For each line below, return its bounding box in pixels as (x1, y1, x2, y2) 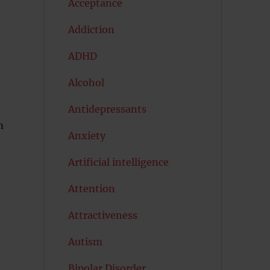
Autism (67, 236, 102, 248)
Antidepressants (67, 103, 146, 115)
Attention (67, 183, 115, 195)
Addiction (67, 24, 115, 36)
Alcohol (67, 77, 104, 89)
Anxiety (67, 130, 105, 142)
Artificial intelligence (67, 156, 169, 168)
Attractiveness (67, 209, 137, 221)
